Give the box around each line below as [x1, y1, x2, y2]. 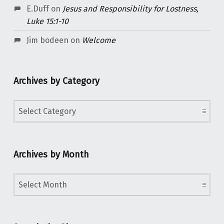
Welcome [81, 35, 115, 45]
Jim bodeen [26, 35, 68, 45]
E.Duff [26, 3, 49, 13]
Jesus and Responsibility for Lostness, [62, 3, 198, 13]
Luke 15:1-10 [26, 16, 68, 26]
